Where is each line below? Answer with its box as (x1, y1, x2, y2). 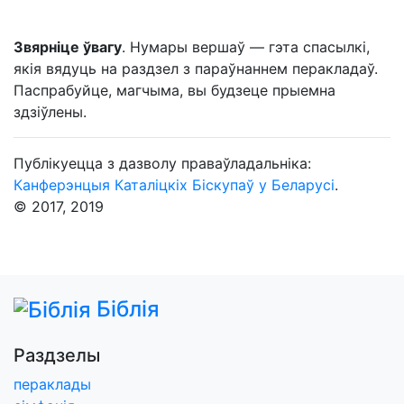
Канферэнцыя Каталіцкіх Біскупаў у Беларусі (14, 176, 335, 194)
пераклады (14, 375, 91, 394)
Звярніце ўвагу (14, 38, 122, 56)
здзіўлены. (14, 103, 87, 121)
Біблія (96, 296, 160, 322)
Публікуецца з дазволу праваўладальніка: (14, 154, 311, 172)
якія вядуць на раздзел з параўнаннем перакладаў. (14, 60, 378, 78)
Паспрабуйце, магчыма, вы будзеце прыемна (14, 81, 335, 99)
